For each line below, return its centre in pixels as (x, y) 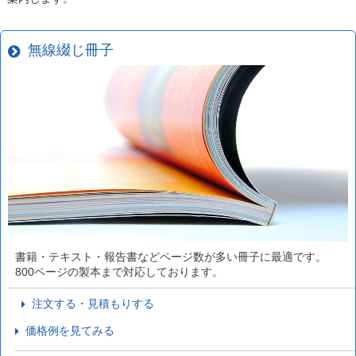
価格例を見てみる (66, 330)
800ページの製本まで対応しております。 (119, 271)
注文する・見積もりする (90, 303)
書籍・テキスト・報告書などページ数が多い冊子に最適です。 (170, 256)
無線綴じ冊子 (66, 50)
